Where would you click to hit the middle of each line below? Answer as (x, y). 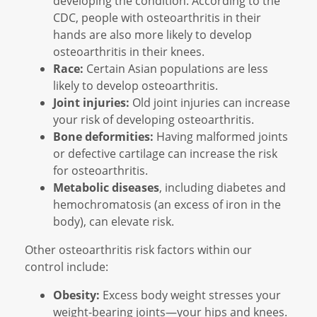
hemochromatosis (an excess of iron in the (167, 204)
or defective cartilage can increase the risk (165, 153)
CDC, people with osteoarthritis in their (157, 17)
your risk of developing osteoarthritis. (154, 119)
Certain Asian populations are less (176, 68)
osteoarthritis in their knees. (129, 51)
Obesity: (76, 295)
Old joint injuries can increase (211, 102)
